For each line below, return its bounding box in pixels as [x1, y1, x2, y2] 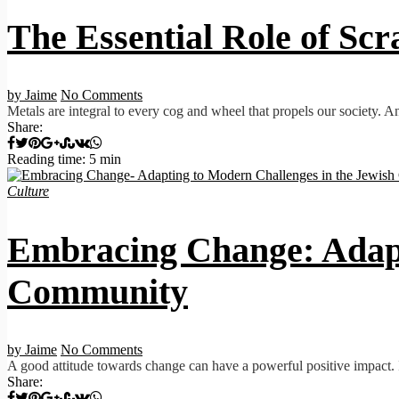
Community [7, 272, 188, 313]
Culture [7, 183, 49, 199]
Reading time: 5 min [7, 151, 121, 167]
